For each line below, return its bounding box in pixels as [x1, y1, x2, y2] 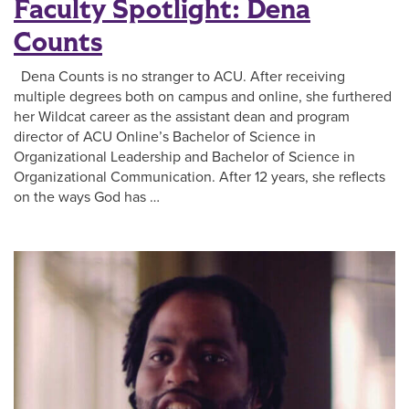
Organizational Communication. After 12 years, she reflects [14, 167, 385, 186]
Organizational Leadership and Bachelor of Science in [14, 147, 355, 166]
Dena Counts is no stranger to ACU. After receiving [14, 67, 345, 86]
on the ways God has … [14, 187, 160, 206]
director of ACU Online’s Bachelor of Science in [14, 127, 316, 146]
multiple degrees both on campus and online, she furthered [14, 87, 392, 106]
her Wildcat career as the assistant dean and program [14, 107, 350, 126]
